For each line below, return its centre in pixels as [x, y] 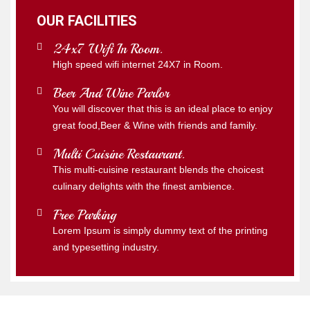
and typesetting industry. [106, 247]
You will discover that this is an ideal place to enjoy [163, 109]
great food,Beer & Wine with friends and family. [155, 126]
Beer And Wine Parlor [111, 94]
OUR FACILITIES [87, 21]
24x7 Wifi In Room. [108, 49]
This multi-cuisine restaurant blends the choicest [158, 170]
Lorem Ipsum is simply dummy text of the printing [160, 231]
